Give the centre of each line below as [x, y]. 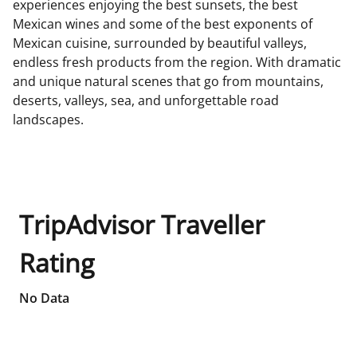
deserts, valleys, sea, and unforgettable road [146, 100]
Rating [57, 262]
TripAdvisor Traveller [142, 224]
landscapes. [48, 119]
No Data [44, 298]
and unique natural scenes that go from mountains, [168, 81]
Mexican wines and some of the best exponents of [163, 24]
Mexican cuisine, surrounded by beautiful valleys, [160, 43]
